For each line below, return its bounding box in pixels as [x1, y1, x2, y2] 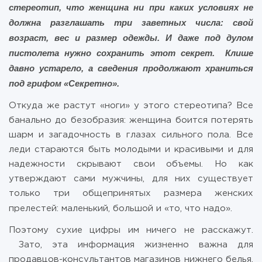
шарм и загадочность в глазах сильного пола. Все [9, 131, 253, 139]
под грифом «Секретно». [9, 78, 119, 88]
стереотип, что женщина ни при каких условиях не [9, 2, 253, 12]
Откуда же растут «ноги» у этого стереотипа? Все [9, 102, 253, 109]
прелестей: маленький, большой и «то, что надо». [9, 205, 232, 212]
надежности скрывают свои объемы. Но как [9, 160, 253, 168]
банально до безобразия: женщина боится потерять [9, 116, 253, 124]
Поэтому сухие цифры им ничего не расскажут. [9, 226, 253, 234]
